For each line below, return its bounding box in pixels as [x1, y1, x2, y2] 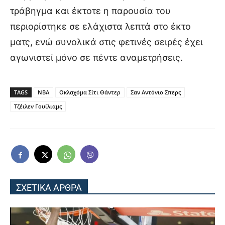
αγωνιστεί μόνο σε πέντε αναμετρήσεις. [10, 52, 183, 63]
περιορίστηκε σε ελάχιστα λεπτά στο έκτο [10, 21, 191, 32]
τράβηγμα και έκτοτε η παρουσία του [10, 6, 171, 16]
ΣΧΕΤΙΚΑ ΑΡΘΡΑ [16, 182, 82, 193]
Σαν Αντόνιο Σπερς [131, 88, 181, 96]
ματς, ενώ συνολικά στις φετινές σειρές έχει [10, 37, 203, 47]
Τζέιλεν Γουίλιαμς [14, 102, 62, 110]
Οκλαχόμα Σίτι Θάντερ [59, 88, 121, 96]
